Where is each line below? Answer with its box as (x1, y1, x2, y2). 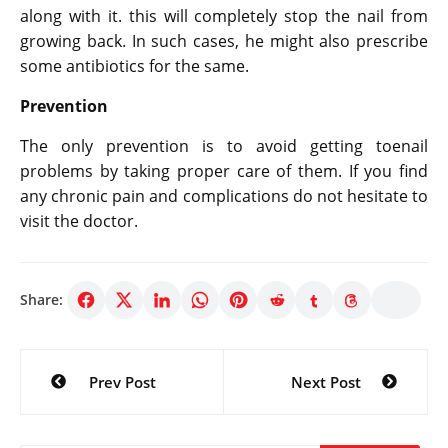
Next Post (290, 371, 361, 392)
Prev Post (88, 371, 156, 392)
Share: (20, 289, 63, 309)
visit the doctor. (20, 209, 146, 232)
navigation (19, 380, 162, 417)
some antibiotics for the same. (20, 54, 253, 77)
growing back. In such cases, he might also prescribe (20, 29, 428, 52)
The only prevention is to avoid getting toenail (20, 134, 428, 157)
